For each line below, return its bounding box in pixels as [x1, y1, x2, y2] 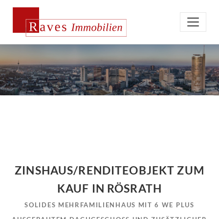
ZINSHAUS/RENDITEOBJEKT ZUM [15, 164, 204, 177]
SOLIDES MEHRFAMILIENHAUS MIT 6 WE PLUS [24, 201, 195, 209]
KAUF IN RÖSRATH [57, 182, 162, 195]
